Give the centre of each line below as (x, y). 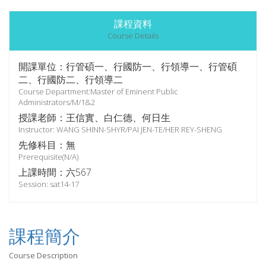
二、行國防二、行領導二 (71, 80)
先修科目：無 (47, 145)
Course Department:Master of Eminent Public (98, 91)
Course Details (133, 36)
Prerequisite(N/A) (48, 157)
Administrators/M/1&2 (57, 102)
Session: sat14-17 (49, 184)
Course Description (43, 255)
